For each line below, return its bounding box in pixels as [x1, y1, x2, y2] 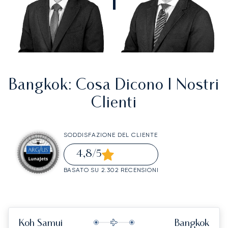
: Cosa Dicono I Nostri [68, 78, 219, 94]
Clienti [91, 96, 137, 111]
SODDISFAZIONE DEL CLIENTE [63, 131, 158, 139]
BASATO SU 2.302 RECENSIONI [63, 166, 159, 174]
